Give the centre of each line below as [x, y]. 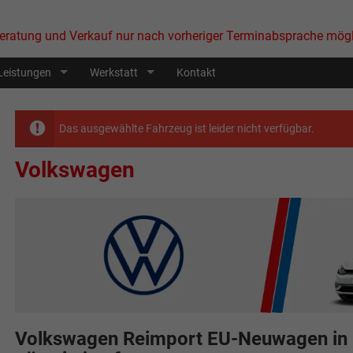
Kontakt [196, 72]
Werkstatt [114, 72]
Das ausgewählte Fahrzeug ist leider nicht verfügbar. [186, 128]
